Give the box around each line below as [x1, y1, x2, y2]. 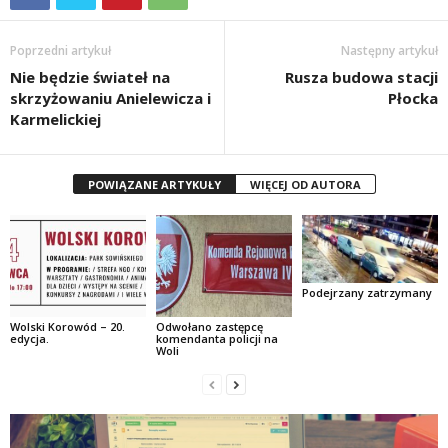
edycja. [10, 331, 49, 346]
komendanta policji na [155, 331, 278, 346]
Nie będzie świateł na [10, 67, 170, 88]
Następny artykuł [341, 42, 438, 60]
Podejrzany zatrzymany [301, 285, 432, 301]
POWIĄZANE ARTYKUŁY [87, 177, 221, 193]
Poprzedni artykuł [10, 42, 111, 60]
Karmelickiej [10, 109, 101, 130]
